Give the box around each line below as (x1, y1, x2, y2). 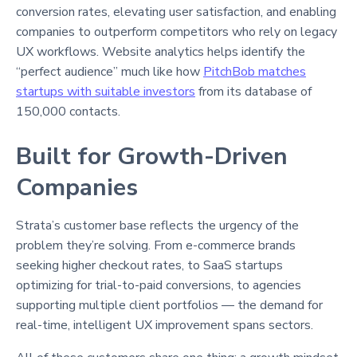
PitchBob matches (203, 62, 306, 80)
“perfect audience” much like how (16, 62, 203, 80)
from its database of (195, 82, 312, 100)
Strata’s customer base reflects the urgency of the (16, 216, 299, 234)
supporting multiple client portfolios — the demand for (16, 296, 323, 314)
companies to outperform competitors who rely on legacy (16, 22, 337, 41)
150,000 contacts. (16, 102, 120, 120)
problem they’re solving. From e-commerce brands (16, 236, 296, 254)
